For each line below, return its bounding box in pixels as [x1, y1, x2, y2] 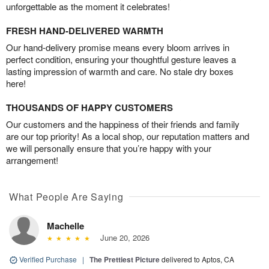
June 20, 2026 [95, 231, 150, 243]
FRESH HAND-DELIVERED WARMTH [6, 23, 163, 37]
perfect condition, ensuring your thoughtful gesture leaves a [6, 52, 236, 65]
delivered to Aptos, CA [162, 253, 234, 264]
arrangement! [6, 153, 58, 166]
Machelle [47, 219, 84, 232]
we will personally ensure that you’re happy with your [6, 141, 211, 154]
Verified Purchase [17, 253, 79, 264]
